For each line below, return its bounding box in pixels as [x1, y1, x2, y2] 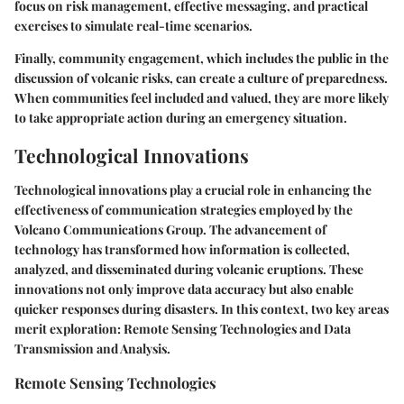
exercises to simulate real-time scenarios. [14, 17, 252, 35]
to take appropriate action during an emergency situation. [14, 109, 347, 127]
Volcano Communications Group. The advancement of [14, 220, 326, 238]
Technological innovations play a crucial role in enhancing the [14, 180, 372, 198]
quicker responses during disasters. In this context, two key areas [14, 299, 389, 317]
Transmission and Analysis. [14, 339, 170, 357]
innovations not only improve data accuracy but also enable [14, 280, 353, 298]
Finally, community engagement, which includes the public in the [14, 50, 389, 68]
